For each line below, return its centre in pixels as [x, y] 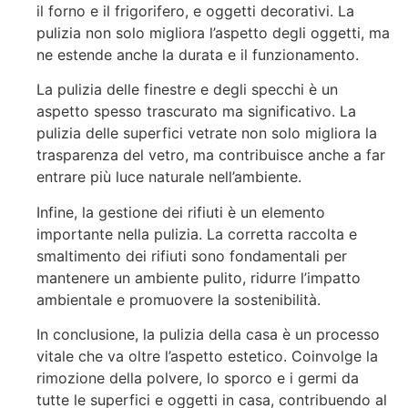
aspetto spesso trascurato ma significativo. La [196, 112]
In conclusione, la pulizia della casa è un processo [208, 335]
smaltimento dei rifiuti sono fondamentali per [192, 255]
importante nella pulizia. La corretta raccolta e [197, 234]
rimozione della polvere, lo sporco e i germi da [198, 378]
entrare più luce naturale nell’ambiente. [169, 177]
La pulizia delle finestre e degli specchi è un [187, 90]
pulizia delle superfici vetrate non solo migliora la [207, 133]
